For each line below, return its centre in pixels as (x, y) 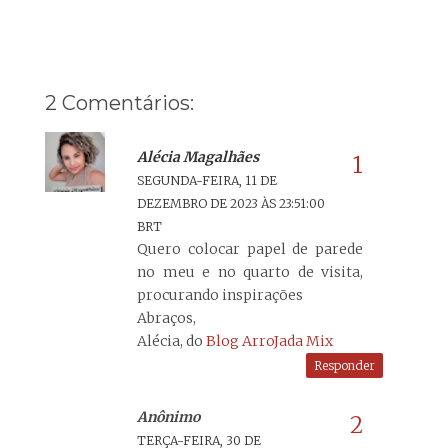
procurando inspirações (220, 294)
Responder (344, 365)
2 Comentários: (119, 102)
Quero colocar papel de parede (250, 248)
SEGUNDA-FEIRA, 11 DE (207, 180)
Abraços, (166, 317)
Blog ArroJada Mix (269, 340)
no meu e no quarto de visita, (250, 271)
